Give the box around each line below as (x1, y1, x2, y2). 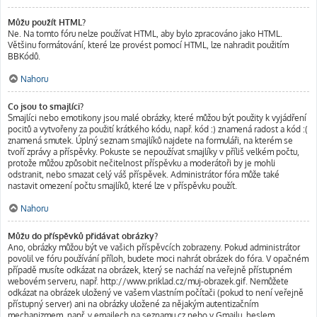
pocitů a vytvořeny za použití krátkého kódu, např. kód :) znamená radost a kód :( (8, 124, 308, 134)
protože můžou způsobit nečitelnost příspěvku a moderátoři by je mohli (8, 158, 275, 168)
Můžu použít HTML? (8, 17, 86, 28)
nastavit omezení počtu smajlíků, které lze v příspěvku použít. (8, 180, 237, 191)
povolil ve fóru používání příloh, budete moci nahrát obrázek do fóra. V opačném (8, 253, 309, 264)
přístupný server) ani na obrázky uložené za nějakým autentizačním (8, 299, 258, 309)
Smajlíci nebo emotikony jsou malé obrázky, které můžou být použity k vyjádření (8, 113, 306, 123)
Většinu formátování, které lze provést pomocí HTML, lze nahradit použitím (8, 40, 289, 50)
